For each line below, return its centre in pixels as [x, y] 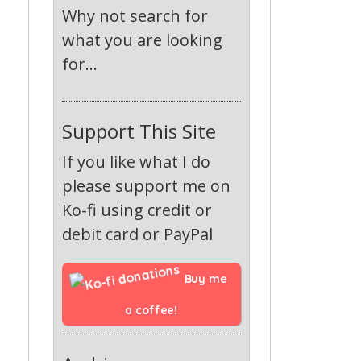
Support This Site [139, 131]
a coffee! [151, 310]
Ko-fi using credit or [137, 210]
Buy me [205, 279]
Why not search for [135, 16]
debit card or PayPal [137, 234]
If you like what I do [136, 162]
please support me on [146, 186]
